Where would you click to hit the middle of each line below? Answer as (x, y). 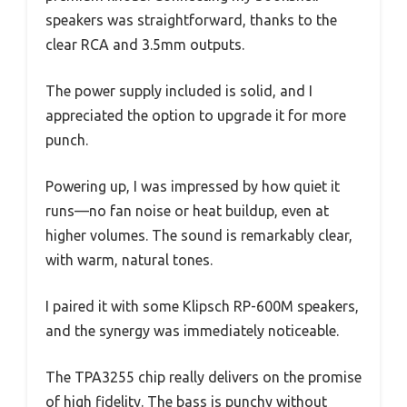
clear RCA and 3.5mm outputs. (145, 45)
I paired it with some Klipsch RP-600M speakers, (202, 307)
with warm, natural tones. (129, 260)
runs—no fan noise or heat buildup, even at (187, 211)
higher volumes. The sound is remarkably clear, (199, 236)
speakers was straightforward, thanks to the (191, 20)
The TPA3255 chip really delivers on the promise (203, 377)
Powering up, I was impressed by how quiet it (193, 187)
